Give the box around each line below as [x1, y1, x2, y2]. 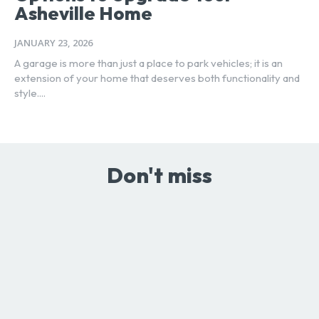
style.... [14, 85, 46, 100]
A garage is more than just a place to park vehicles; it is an [14, 56, 283, 70]
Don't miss [107, 161, 212, 189]
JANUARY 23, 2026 [14, 36, 93, 49]
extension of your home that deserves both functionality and [14, 70, 300, 85]
